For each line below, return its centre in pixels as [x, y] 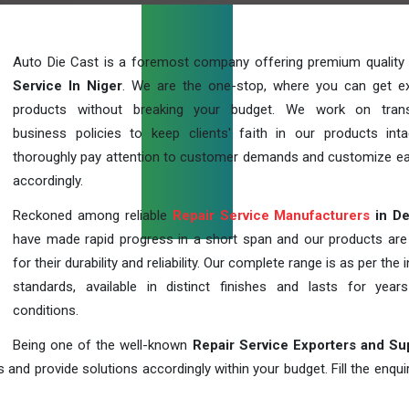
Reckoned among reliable [93, 215]
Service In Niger [68, 86]
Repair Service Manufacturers [271, 215]
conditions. [46, 310]
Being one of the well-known [103, 345]
